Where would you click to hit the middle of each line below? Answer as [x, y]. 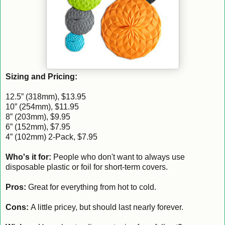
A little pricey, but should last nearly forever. [106, 207]
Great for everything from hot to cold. [91, 187]
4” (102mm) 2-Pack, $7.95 [51, 137]
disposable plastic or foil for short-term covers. [87, 167]
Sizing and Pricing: [41, 76]
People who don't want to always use [118, 157]
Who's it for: [28, 157]
